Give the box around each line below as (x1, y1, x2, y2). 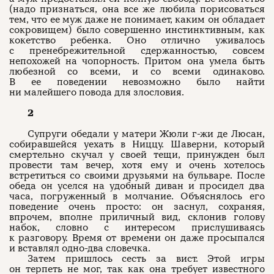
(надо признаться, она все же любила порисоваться (9, 3, 265, 15)
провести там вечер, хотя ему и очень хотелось (9, 159, 265, 171)
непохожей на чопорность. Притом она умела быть (9, 55, 265, 67)
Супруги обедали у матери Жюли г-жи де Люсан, (28, 128, 265, 140)
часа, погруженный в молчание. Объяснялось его (9, 190, 265, 202)
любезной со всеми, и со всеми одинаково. (9, 65, 265, 78)
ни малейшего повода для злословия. (9, 86, 184, 98)
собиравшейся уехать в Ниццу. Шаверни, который (9, 138, 265, 150)
